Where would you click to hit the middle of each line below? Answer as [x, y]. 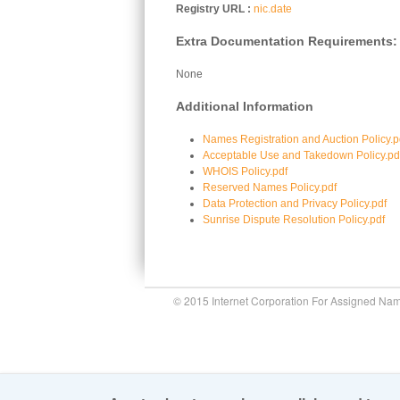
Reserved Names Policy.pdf [270, 187]
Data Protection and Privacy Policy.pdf [295, 204]
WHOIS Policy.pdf [245, 171]
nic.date [273, 9]
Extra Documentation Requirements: [287, 42]
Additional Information [245, 107]
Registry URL [210, 9]
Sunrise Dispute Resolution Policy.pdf [294, 220]
